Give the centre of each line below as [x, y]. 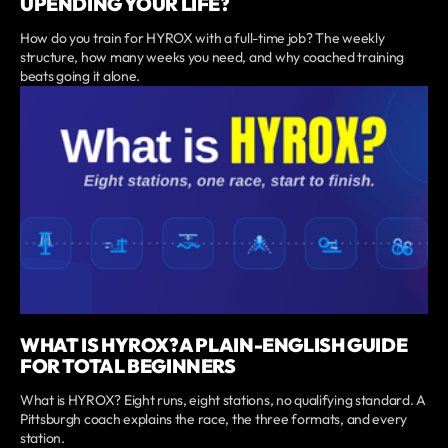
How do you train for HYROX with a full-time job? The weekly [202, 38]
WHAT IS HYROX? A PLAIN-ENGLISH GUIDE [214, 344]
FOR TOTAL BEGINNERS [128, 365]
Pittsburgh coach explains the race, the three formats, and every [214, 418]
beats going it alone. [80, 76]
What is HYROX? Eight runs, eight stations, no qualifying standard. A [223, 399]
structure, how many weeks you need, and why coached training [212, 57]
